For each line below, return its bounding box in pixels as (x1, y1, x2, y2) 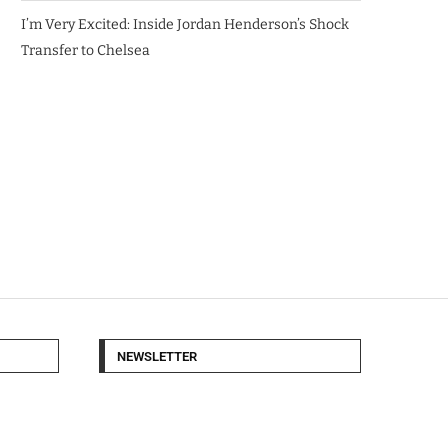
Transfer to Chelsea (21, 42, 150, 59)
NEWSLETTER (116, 349, 197, 364)
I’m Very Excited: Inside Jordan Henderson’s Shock (21, 16, 349, 33)
